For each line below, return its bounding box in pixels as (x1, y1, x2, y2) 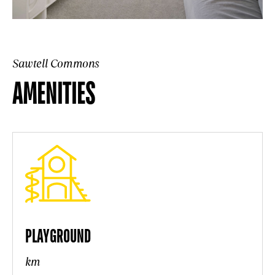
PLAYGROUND (25, 225, 91, 247)
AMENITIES (12, 74, 95, 110)
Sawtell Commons (12, 56, 99, 71)
